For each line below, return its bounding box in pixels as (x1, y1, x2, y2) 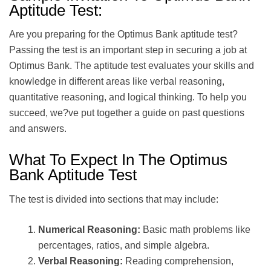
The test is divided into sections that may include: (9, 194, 218, 204)
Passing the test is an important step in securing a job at (9, 45, 247, 55)
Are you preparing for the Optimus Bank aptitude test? (9, 29, 238, 39)
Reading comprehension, (123, 255, 233, 266)
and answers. (9, 123, 67, 134)
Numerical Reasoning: (38, 224, 140, 235)
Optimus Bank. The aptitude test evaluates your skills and (9, 60, 254, 71)
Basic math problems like (140, 224, 250, 235)
